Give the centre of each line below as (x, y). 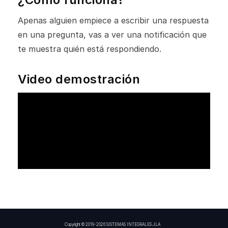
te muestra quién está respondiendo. (90, 49)
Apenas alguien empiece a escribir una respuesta (113, 20)
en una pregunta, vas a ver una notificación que (112, 34)
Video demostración (79, 79)
